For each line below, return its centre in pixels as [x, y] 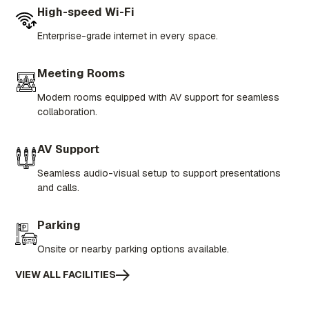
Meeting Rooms [81, 73]
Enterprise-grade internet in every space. [128, 36]
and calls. [59, 188]
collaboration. [68, 112]
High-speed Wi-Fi [86, 12]
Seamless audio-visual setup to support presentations [159, 173]
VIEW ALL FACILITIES [66, 275]
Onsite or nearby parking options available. [133, 249]
